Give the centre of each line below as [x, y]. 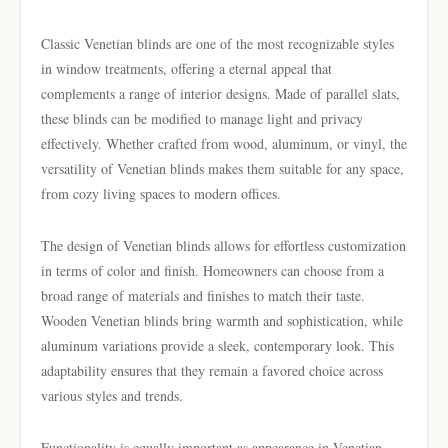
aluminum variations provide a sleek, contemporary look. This [217, 345]
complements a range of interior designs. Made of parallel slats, [220, 93]
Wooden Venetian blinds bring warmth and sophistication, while [222, 320]
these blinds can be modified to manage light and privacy [202, 118]
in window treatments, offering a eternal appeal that [186, 68]
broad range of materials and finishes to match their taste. [203, 295]
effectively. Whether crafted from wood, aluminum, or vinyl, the [224, 143]
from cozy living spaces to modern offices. [161, 193]
